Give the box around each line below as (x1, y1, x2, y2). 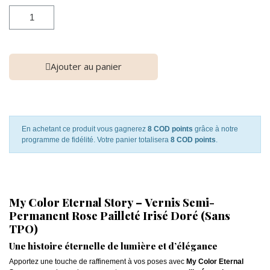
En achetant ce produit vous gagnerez (22, 124, 148, 133)
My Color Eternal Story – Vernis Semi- (9, 194, 215, 210)
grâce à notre (193, 124, 238, 133)
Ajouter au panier (51, 60, 122, 72)
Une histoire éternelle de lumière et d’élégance (9, 239, 218, 252)
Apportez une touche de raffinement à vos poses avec (9, 257, 186, 266)
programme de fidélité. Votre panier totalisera (22, 135, 171, 144)
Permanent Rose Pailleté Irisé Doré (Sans (9, 207, 230, 223)
